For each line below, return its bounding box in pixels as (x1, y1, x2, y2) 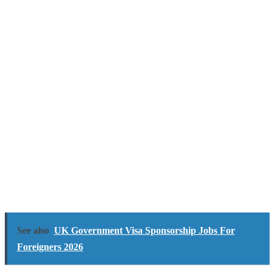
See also (16, 225, 49, 236)
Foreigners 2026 (16, 242, 83, 252)
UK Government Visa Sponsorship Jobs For (53, 225, 235, 236)
